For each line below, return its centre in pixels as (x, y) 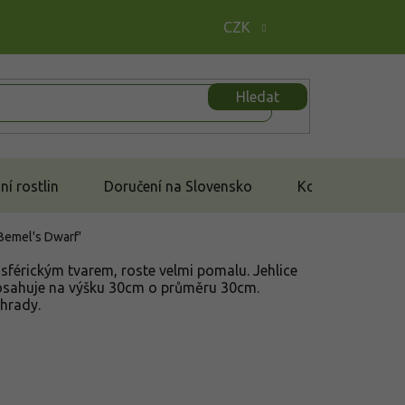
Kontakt (324, 186)
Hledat (258, 96)
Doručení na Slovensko (178, 186)
